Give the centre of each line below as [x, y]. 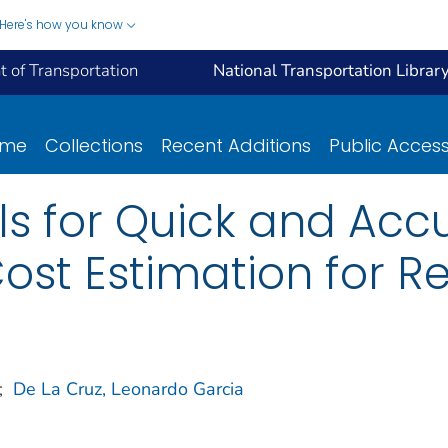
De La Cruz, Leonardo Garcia [128, 388]
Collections [94, 145]
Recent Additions [236, 145]
